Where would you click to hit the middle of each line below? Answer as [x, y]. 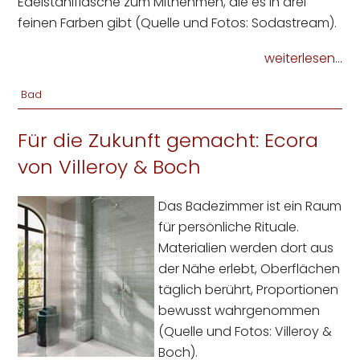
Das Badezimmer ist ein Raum [250, 207]
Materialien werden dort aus [246, 248]
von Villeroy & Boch [110, 167]
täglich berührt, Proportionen [249, 290]
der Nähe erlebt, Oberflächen [250, 269]
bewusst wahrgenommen [239, 311]
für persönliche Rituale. [229, 227]
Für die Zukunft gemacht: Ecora [168, 141]
